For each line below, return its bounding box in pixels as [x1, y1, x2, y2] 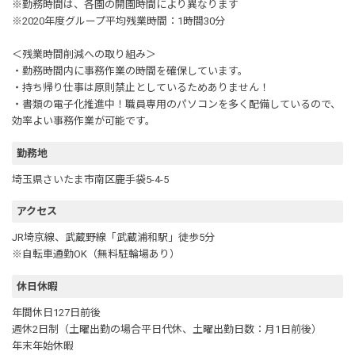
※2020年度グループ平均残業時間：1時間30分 [12, 15, 225, 28]
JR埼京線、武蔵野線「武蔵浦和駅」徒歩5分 [12, 231, 215, 244]
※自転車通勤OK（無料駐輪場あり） [12, 248, 180, 261]
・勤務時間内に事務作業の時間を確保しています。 [12, 65, 248, 78]
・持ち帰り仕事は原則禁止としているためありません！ [12, 82, 269, 94]
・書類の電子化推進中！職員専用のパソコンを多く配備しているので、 [12, 98, 341, 111]
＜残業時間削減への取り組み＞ [12, 48, 156, 61]
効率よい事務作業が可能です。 [12, 115, 155, 128]
